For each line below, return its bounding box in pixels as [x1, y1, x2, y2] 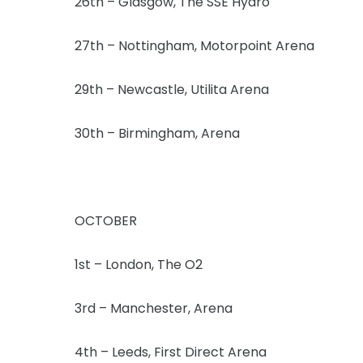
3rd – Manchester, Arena [75, 298, 233, 318]
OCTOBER [75, 211, 137, 230]
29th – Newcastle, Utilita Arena [75, 79, 269, 99]
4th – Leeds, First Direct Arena [75, 342, 267, 361]
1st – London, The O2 [75, 254, 203, 274]
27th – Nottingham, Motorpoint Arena [75, 36, 314, 55]
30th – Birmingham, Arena [75, 123, 240, 143]
